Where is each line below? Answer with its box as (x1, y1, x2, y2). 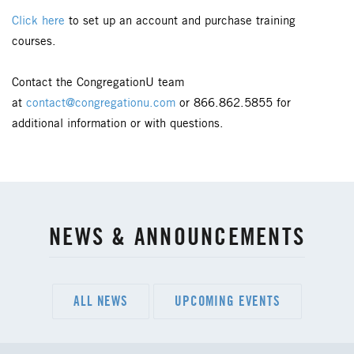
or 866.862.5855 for (175, 96, 291, 110)
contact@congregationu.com (26, 96, 175, 110)
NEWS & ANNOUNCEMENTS (49, 221, 305, 251)
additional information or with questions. (12, 117, 228, 130)
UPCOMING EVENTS (175, 292, 281, 309)
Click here (12, 14, 65, 28)
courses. (12, 35, 56, 48)
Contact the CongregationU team (12, 76, 184, 89)
